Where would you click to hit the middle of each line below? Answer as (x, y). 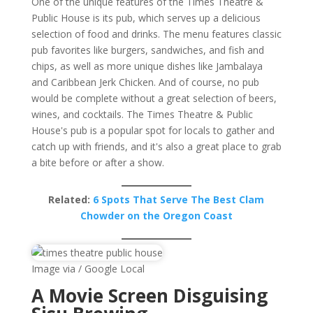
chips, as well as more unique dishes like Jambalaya (147, 66)
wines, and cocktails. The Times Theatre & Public (142, 114)
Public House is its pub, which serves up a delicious (146, 18)
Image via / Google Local (88, 269)
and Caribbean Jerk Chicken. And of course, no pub (145, 82)
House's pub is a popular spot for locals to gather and (153, 130)
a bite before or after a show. (97, 162)
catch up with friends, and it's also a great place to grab (156, 146)
